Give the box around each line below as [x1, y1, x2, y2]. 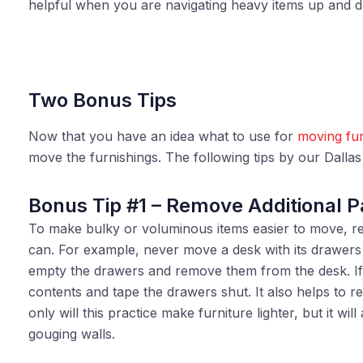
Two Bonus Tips [28, 88, 177, 112]
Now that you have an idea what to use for [28, 128, 297, 144]
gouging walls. [28, 326, 115, 342]
